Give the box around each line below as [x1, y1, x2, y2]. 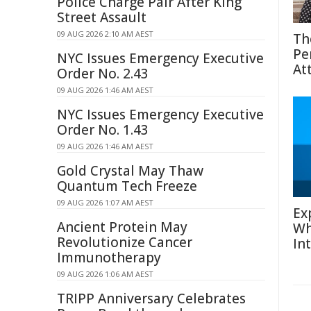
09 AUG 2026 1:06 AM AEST [57, 269, 153, 279]
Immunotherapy [57, 249, 161, 267]
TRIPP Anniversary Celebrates [57, 289, 246, 308]
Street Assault [57, 8, 146, 26]
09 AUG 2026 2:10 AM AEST [57, 28, 153, 39]
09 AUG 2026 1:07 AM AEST [57, 197, 153, 208]
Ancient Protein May [57, 218, 187, 236]
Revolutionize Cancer [57, 233, 192, 251]
